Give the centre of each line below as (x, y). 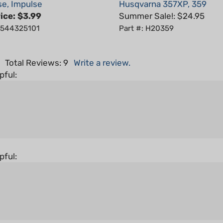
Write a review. (102, 48)
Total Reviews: (34, 48)
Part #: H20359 (146, 14)
